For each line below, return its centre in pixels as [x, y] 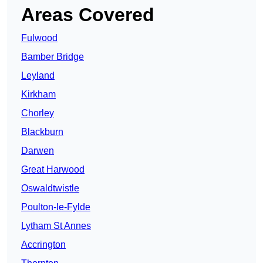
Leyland [38, 76]
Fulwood [39, 38]
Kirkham [38, 95]
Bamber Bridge [53, 57]
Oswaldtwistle [50, 188]
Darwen [38, 151]
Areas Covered [88, 15]
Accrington [43, 245]
